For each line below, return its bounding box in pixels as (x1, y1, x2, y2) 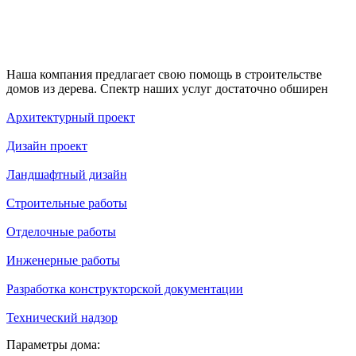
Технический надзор (6, 311, 118, 325)
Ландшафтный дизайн (6, 168, 127, 182)
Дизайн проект (6, 139, 87, 153)
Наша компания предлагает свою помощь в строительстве (6, 68, 322, 82)
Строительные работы (6, 196, 127, 211)
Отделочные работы (6, 225, 116, 239)
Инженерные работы (6, 253, 120, 268)
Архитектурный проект (6, 110, 135, 125)
